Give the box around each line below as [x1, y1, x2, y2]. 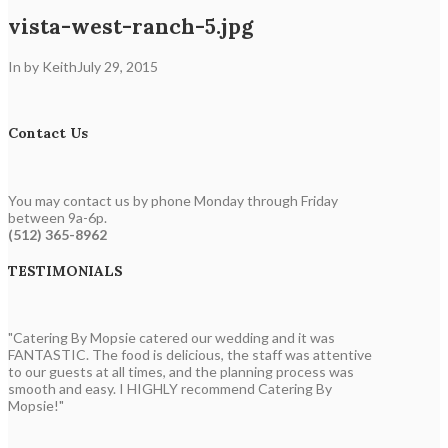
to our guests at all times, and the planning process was [8, 363, 354, 381]
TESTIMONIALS [8, 261, 123, 280]
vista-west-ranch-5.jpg [8, 13, 253, 41]
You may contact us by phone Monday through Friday [8, 192, 338, 210]
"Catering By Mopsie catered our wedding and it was [8, 329, 335, 347]
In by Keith [8, 57, 77, 75]
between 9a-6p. [8, 209, 107, 227]
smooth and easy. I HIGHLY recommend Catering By [8, 380, 332, 398]
